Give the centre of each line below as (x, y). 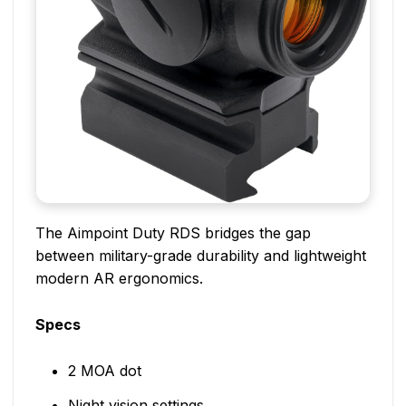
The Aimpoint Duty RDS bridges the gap (173, 233)
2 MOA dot (104, 371)
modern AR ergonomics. (119, 279)
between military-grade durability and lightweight (201, 256)
